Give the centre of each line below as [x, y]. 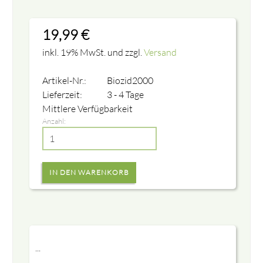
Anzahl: [54, 121]
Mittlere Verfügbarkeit [87, 108]
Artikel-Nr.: [64, 80]
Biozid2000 [130, 80]
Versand [160, 52]
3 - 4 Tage [126, 94]
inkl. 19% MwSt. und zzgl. [93, 52]
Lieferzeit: [62, 94]
